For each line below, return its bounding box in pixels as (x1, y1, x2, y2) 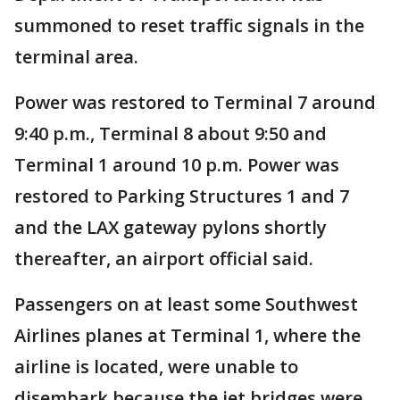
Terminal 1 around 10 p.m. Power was (14, 153, 339, 177)
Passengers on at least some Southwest (14, 292, 358, 316)
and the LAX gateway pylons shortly (14, 215, 327, 239)
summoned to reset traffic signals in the (14, 13, 364, 37)
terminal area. (14, 45, 138, 69)
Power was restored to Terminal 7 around (14, 90, 376, 114)
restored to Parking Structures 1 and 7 (14, 184, 349, 208)
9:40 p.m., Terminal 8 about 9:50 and (14, 121, 327, 146)
